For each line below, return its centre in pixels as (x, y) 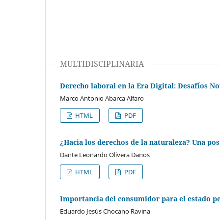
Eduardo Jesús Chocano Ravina (105, 211)
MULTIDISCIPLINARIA (102, 64)
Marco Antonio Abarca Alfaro (102, 98)
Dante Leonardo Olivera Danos (105, 154)
